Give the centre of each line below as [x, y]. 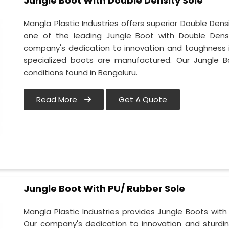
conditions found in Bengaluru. [81, 73]
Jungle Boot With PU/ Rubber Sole [105, 188]
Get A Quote [143, 100]
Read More [58, 100]
